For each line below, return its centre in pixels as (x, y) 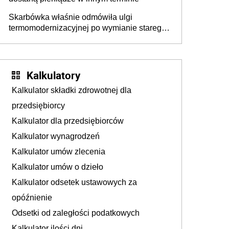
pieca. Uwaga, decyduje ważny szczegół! (83, 39)
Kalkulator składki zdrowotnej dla (72, 90)
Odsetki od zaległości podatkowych (76, 213)
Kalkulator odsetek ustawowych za (74, 182)
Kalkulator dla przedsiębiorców (68, 121)
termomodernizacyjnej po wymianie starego (87, 28)
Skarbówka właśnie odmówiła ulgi (71, 17)
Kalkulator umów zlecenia (59, 152)
